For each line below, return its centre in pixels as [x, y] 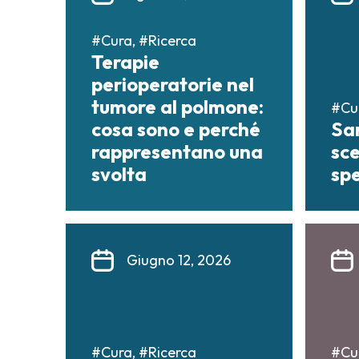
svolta [119, 174]
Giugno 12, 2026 [179, 260]
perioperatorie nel [173, 85]
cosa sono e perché [176, 129]
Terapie [125, 62]
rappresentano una [177, 152]
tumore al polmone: [177, 107]
